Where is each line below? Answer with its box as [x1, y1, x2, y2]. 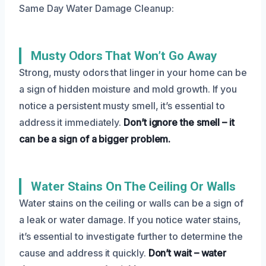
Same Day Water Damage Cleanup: [19, 2, 174, 14]
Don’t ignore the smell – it [123, 116, 235, 128]
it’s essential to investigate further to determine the [19, 230, 243, 242]
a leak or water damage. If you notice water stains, [19, 213, 241, 226]
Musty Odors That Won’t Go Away [31, 48, 217, 63]
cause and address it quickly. [19, 246, 148, 259]
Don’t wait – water [148, 246, 227, 259]
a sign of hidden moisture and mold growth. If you [19, 83, 237, 95]
